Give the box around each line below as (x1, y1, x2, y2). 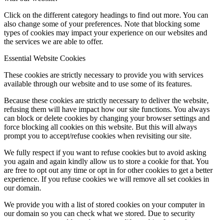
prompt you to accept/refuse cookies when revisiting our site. (4, 131, 192, 140)
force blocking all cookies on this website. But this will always (4, 122, 197, 131)
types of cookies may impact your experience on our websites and (4, 28, 207, 37)
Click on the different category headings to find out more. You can (4, 10, 208, 19)
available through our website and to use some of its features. (4, 79, 192, 88)
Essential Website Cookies (4, 54, 85, 62)
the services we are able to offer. (4, 37, 103, 46)
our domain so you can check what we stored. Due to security (4, 209, 195, 218)
